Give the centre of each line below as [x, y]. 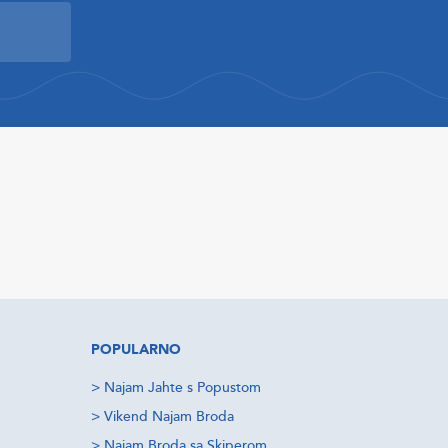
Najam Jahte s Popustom [182, 387]
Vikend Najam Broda [169, 416]
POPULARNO [136, 349]
